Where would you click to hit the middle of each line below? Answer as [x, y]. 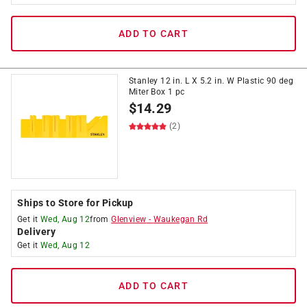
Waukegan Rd [181, 219]
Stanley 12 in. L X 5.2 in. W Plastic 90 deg [211, 81]
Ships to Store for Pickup [75, 203]
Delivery [36, 232]
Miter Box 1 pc [157, 92]
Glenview [129, 219]
